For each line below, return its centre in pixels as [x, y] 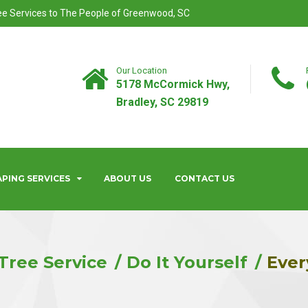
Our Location [142, 70]
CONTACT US [205, 178]
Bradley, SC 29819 [162, 102]
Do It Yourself [187, 262]
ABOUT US [128, 178]
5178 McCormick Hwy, [173, 84]
